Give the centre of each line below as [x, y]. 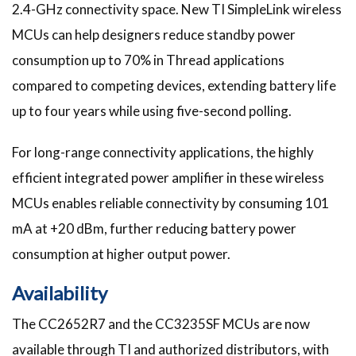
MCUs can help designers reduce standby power [154, 34]
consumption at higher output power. [121, 253]
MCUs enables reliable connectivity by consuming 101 [170, 203]
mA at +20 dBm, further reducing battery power [154, 228]
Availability [60, 292]
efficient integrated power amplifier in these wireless [168, 177]
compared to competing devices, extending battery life [174, 85]
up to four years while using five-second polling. [153, 110]
